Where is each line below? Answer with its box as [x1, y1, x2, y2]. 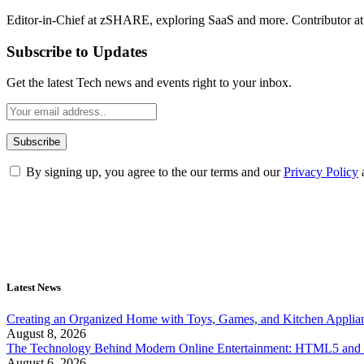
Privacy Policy [284, 165, 358, 180]
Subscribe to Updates [6, 42, 147, 60]
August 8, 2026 [6, 326, 86, 340]
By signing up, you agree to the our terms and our [23, 165, 284, 180]
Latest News [6, 280, 61, 293]
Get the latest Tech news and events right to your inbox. [6, 76, 292, 90]
